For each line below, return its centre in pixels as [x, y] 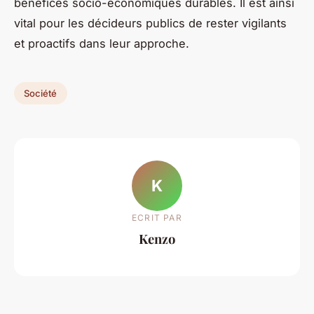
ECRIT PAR [157, 217]
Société [41, 93]
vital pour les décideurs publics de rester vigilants [150, 23]
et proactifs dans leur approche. [102, 44]
